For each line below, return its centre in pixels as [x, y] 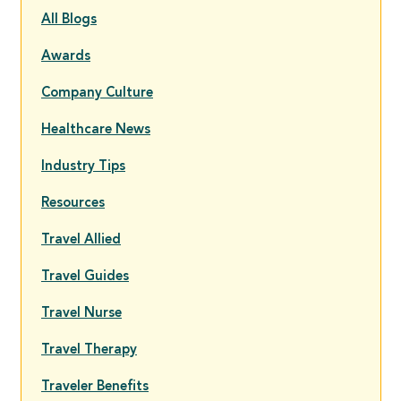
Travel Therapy [89, 351]
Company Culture [97, 94]
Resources [73, 204]
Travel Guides [85, 277]
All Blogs [69, 21]
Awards [66, 57]
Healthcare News [96, 131]
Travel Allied [81, 241]
